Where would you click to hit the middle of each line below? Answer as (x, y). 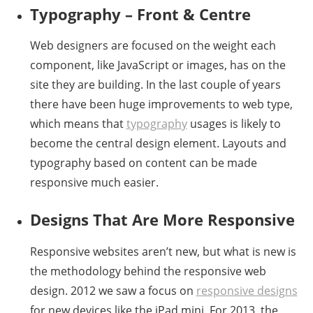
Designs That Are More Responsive (162, 220)
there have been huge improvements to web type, (161, 104)
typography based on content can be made (143, 163)
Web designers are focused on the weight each (153, 46)
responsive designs (247, 290)
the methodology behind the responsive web (148, 271)
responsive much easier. (94, 183)
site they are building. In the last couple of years (155, 85)
